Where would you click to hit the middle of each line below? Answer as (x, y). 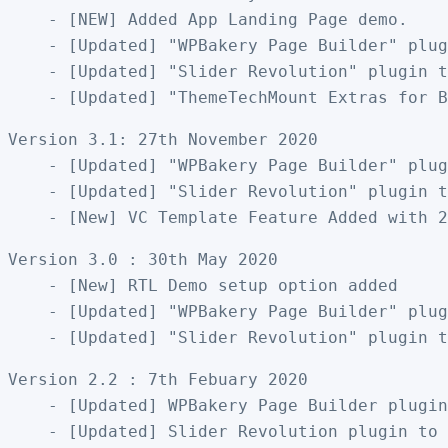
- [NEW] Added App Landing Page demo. (213, 19)
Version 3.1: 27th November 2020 (163, 139)
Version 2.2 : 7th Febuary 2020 (158, 379)
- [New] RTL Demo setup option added (203, 285)
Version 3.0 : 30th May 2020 (143, 259)
